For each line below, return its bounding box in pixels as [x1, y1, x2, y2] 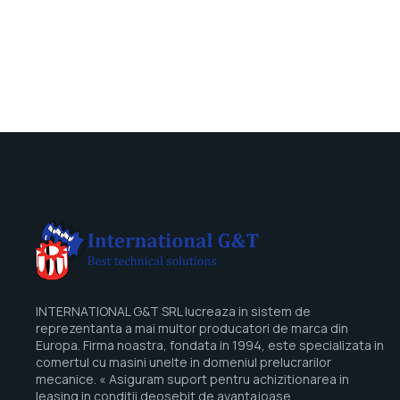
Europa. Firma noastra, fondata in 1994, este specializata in [36, 336, 384, 354]
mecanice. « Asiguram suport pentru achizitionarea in [36, 370, 349, 387]
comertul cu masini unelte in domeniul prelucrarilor [36, 353, 331, 371]
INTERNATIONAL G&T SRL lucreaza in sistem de [36, 302, 311, 320]
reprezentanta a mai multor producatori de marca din [36, 319, 348, 337]
